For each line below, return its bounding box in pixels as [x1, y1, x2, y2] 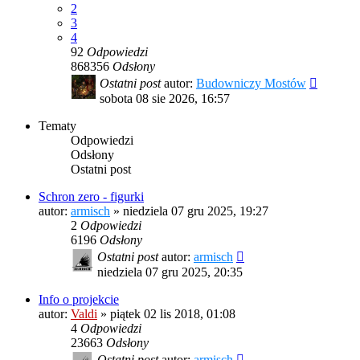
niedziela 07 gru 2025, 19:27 [123, 204, 268, 219]
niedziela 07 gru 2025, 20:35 [97, 265, 243, 280]
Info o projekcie [39, 292, 119, 307]
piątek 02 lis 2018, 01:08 [110, 307, 235, 321]
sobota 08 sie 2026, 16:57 [100, 92, 230, 106]
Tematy [39, 119, 76, 133]
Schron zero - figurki [39, 190, 144, 204]
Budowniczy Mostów [196, 76, 306, 91]
